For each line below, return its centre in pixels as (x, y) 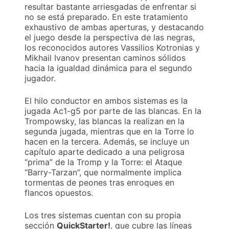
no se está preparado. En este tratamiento (106, 17)
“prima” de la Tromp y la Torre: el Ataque (103, 162)
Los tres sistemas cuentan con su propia (103, 215)
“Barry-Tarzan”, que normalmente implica (103, 173)
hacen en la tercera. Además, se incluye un (107, 142)
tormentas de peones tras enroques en (99, 183)
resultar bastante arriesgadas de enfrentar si (110, 7)
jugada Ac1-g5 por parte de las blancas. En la (113, 111)
